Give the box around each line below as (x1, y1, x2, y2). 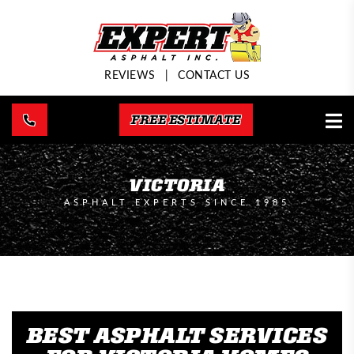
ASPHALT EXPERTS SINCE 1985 (64, 196, 290, 208)
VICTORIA (129, 175, 225, 194)
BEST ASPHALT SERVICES (26, 323, 328, 346)
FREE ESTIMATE (131, 112, 241, 126)
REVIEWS (104, 67, 156, 82)
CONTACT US (178, 67, 250, 82)
